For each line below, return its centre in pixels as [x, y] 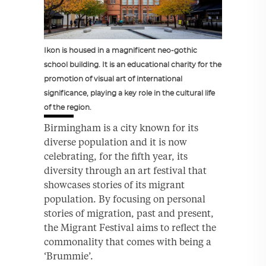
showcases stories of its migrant [114, 184]
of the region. [68, 107]
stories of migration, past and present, [129, 213]
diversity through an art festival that [125, 170]
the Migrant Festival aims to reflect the [130, 227]
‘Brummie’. [69, 256]
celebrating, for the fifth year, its [116, 156]
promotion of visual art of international [113, 79]
